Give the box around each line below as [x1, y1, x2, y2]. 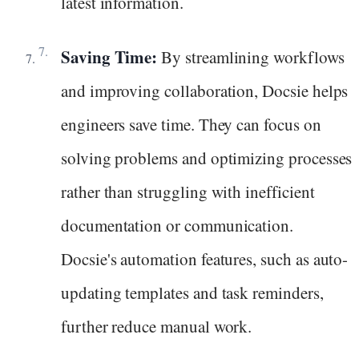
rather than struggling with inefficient [61, 180, 315, 204]
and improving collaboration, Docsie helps [61, 79, 349, 103]
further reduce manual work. [61, 315, 252, 338]
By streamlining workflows [157, 46, 345, 69]
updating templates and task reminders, [61, 281, 324, 305]
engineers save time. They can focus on [61, 113, 321, 136]
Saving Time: [61, 45, 158, 70]
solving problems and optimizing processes [61, 147, 353, 170]
